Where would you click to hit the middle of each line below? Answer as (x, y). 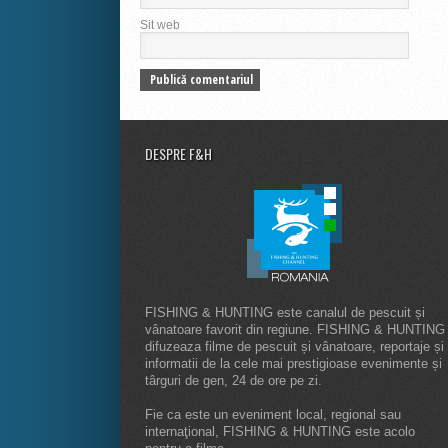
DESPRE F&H (178, 154)
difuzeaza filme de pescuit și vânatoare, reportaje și (294, 347)
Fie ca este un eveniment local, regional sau (273, 415)
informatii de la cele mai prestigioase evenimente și (293, 364)
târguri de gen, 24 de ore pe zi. (233, 381)
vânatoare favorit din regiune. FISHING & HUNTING (295, 330)
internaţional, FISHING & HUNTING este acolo (280, 432)
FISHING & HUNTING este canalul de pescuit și (285, 313)
